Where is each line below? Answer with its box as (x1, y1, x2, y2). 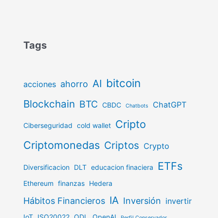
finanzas (58, 179, 85, 187)
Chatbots (126, 102, 149, 109)
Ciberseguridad (23, 121, 73, 129)
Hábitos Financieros (23, 195, 106, 206)
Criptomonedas (23, 138, 100, 151)
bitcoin (106, 76, 141, 90)
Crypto (144, 141, 170, 151)
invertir (165, 196, 192, 206)
